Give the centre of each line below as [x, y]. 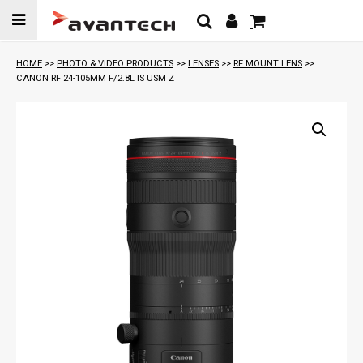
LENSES [203, 64]
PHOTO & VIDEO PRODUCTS [115, 64]
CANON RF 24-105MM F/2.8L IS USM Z [95, 78]
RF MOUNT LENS [268, 64]
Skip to [22, 10]
